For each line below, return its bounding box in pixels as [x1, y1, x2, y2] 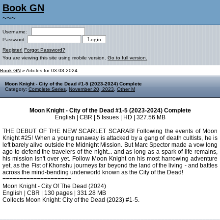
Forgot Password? [24, 47, 65, 53]
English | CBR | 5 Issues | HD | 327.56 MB [55, 114, 165, 121]
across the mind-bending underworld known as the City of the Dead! [2, 169, 183, 176]
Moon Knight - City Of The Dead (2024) [2, 183, 106, 190]
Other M [117, 86, 135, 92]
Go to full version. [108, 55, 147, 60]
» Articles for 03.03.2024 [21, 68, 78, 73]
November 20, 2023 [69, 86, 114, 92]
